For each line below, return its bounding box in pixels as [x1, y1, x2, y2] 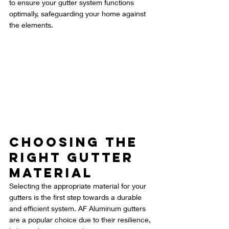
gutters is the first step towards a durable [9, 193, 144, 202]
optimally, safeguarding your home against [9, 9, 148, 18]
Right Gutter [9, 149, 140, 166]
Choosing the [9, 134, 144, 151]
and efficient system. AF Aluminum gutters [9, 204, 148, 213]
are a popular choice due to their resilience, [9, 215, 153, 224]
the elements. [9, 20, 53, 29]
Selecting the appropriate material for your [9, 181, 148, 191]
